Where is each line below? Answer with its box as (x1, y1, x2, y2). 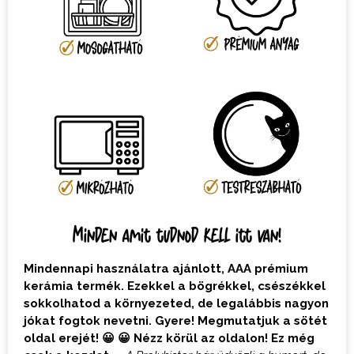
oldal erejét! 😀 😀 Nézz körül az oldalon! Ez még (24, 330, 314, 345)
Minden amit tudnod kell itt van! (73, 221, 281, 246)
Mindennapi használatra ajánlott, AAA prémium (24, 261, 308, 276)
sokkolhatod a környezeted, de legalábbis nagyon (24, 296, 329, 311)
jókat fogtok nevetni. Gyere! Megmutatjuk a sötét (24, 313, 327, 328)
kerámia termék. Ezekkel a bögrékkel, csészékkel (24, 278, 326, 293)
